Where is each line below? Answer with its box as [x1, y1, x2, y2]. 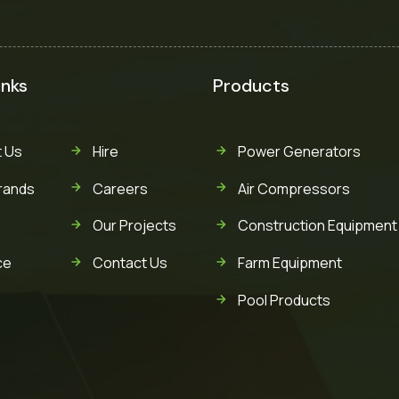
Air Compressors [237, 178, 350, 199]
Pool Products [237, 289, 330, 310]
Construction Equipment [237, 216, 397, 236]
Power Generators [237, 142, 361, 162]
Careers [93, 178, 149, 199]
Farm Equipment [237, 253, 342, 273]
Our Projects [93, 216, 177, 236]
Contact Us [93, 253, 168, 273]
